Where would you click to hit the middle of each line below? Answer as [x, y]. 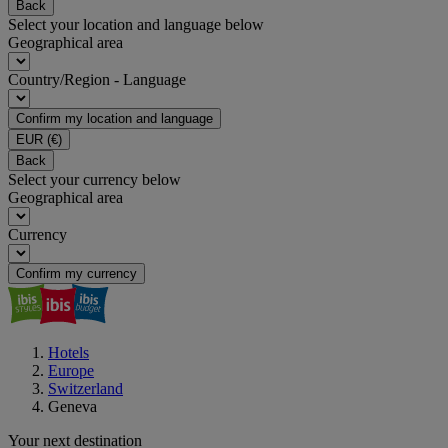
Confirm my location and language [114, 118]
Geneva [72, 406]
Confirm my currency [76, 273]
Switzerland [85, 388]
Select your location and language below [136, 24]
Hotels [68, 352]
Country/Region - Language [97, 79]
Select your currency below [94, 179]
